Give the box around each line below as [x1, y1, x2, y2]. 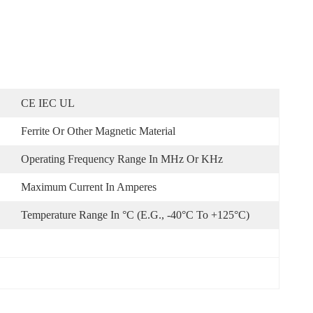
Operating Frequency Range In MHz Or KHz [21, 153, 223, 165]
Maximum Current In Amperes [21, 181, 156, 193]
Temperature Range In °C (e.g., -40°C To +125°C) [21, 209, 249, 221]
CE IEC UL [21, 97, 75, 109]
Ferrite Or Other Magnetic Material [21, 125, 175, 137]
